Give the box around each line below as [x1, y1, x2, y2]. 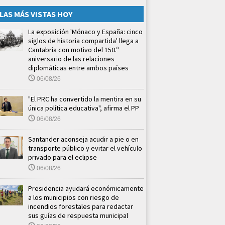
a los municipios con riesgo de [28, 192, 119, 202]
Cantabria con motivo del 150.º [28, 45, 119, 54]
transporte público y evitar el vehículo [28, 143, 142, 153]
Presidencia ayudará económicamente [28, 183, 144, 193]
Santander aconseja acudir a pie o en [28, 134, 139, 144]
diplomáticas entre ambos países [28, 63, 129, 72]
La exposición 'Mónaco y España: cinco [28, 27, 143, 36]
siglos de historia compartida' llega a [28, 36, 139, 45]
